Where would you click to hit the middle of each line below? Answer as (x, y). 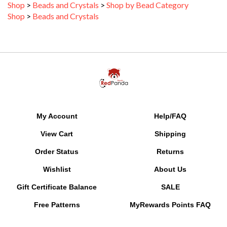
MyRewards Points (162, 194)
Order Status (57, 141)
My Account (57, 105)
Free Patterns (57, 194)
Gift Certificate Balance (57, 176)
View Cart (57, 123)
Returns (170, 141)
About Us (170, 159)
